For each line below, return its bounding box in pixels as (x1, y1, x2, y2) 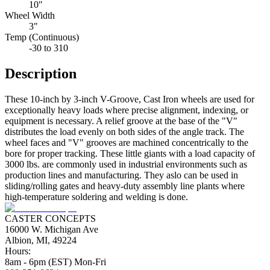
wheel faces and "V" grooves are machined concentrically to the (5, 137, 248, 148)
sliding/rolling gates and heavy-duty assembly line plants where (5, 180, 245, 191)
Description (5, 66, 77, 82)
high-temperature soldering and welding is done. (5, 191, 188, 202)
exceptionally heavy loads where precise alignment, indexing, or (5, 104, 248, 115)
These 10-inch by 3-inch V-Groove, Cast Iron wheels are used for (5, 93, 254, 104)
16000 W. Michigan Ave (5, 224, 98, 234)
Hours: (5, 245, 31, 256)
